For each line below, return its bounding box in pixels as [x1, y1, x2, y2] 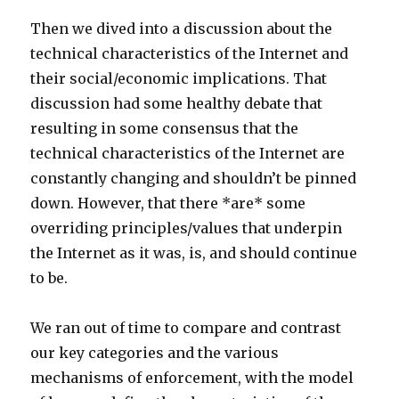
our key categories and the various [30, 344, 280, 362]
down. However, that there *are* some [30, 194, 306, 212]
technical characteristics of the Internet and [30, 45, 349, 62]
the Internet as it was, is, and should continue [30, 244, 358, 262]
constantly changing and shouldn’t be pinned [30, 169, 357, 187]
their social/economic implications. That [30, 69, 328, 87]
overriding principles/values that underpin [30, 219, 343, 237]
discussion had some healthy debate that [30, 94, 323, 112]
